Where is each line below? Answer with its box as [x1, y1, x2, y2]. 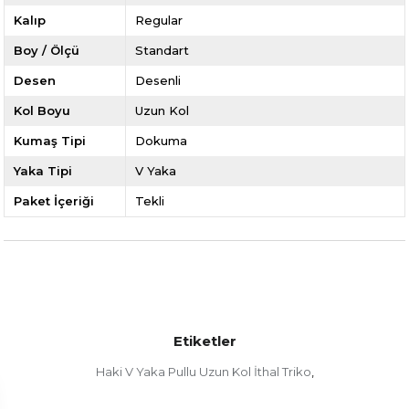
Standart [134, 43, 189, 58]
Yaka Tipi [14, 163, 73, 179]
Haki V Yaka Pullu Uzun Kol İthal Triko [95, 364, 311, 380]
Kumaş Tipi [14, 133, 87, 149]
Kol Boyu [14, 103, 71, 119]
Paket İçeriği [14, 194, 95, 209]
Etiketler [173, 332, 236, 351]
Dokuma [134, 133, 187, 149]
